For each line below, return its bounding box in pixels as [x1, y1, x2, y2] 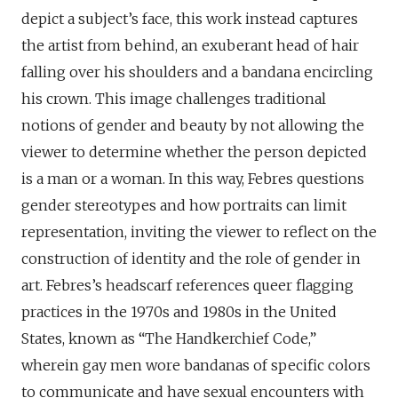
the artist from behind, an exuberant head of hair [21, 36, 359, 55]
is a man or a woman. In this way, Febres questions [21, 170, 364, 188]
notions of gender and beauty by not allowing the [21, 116, 364, 135]
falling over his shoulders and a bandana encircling [21, 63, 373, 82]
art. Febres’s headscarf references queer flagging [21, 276, 354, 295]
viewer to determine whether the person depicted [21, 143, 367, 162]
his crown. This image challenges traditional [21, 90, 326, 108]
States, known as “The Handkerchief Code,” [21, 330, 316, 348]
